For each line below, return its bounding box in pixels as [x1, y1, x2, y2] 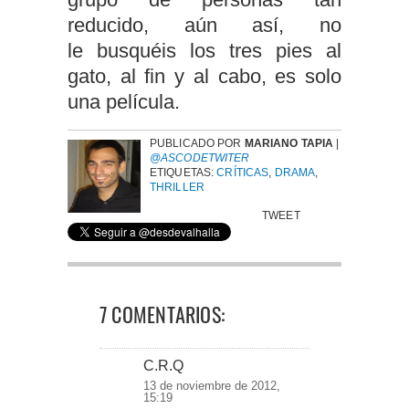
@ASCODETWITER [150, 152, 250, 164]
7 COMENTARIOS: [100, 299, 225, 329]
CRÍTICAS [216, 166, 269, 179]
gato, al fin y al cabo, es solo [68, 64, 341, 88]
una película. [68, 89, 180, 113]
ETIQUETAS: [150, 166, 217, 179]
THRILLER [150, 181, 204, 194]
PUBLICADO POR [150, 137, 245, 150]
